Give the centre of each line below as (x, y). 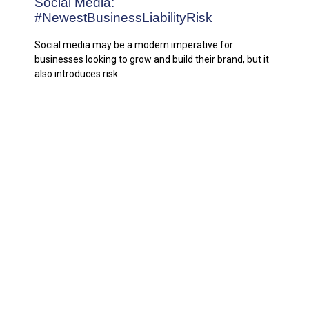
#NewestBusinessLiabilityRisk (123, 17)
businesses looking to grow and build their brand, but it (152, 60)
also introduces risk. (77, 74)
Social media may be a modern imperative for (134, 45)
